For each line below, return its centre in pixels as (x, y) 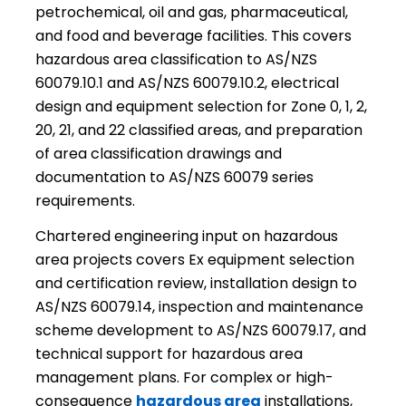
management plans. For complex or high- (184, 378)
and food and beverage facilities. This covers (193, 35)
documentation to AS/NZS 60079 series (174, 177)
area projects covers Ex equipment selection (194, 260)
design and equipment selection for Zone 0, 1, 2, (201, 106)
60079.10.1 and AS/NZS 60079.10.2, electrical (187, 82)
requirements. (85, 200)
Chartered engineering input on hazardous (186, 237)
